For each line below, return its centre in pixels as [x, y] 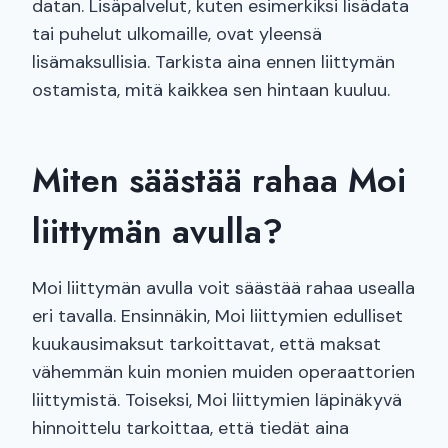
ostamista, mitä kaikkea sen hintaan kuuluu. [211, 90]
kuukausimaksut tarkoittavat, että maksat [206, 344]
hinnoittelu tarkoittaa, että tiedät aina [190, 428]
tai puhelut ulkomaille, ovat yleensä [177, 34]
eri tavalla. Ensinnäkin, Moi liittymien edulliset [217, 316]
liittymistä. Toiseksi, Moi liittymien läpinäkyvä [217, 400]
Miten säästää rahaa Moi [219, 181]
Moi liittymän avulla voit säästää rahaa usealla [223, 288]
